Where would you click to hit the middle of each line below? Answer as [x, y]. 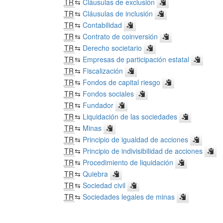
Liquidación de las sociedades [130, 116]
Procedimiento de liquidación [128, 162]
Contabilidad [102, 25]
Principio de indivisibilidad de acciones [142, 151]
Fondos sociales [108, 93]
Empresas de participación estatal [136, 59]
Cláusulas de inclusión [117, 13]
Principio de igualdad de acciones [135, 139]
